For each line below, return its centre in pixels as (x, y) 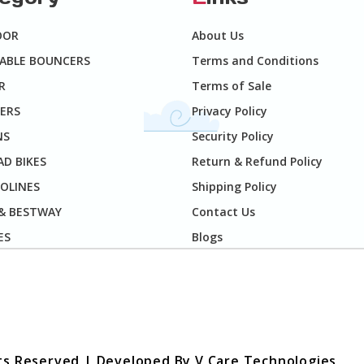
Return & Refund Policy (257, 162)
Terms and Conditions (255, 61)
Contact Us (223, 212)
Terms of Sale (232, 86)
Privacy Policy (230, 111)
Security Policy (233, 136)
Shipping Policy (234, 187)
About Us (218, 36)
